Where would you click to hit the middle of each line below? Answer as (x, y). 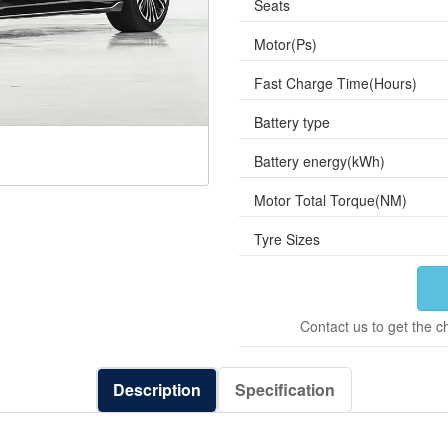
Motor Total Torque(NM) (330, 200)
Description (157, 389)
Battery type (292, 122)
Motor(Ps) (285, 44)
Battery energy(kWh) (319, 161)
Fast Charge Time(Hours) (335, 83)
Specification (285, 389)
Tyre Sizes (287, 239)
